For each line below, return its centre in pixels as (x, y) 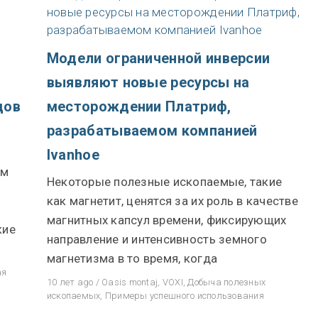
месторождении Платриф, (139, 106)
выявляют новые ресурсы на (148, 82)
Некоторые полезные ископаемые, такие (164, 181)
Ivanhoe (73, 154)
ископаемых (73, 295)
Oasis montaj (130, 282)
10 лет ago (70, 282)
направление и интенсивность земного (157, 239)
